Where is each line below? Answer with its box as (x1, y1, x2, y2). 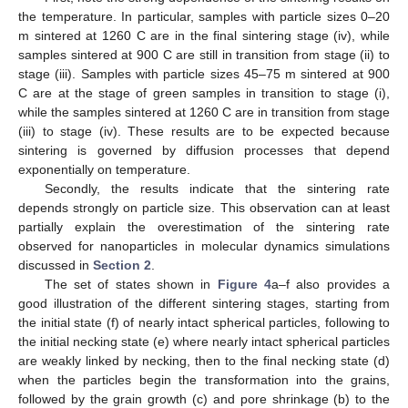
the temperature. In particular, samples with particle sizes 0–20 (18, 27, 383, 43)
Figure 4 (217, 295, 271, 311)
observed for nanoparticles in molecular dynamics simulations (18, 257, 390, 272)
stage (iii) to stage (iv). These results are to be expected (18, 142, 390, 158)
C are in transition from (246, 123, 391, 138)
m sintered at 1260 (18, 46, 135, 62)
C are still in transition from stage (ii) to (167, 66, 391, 81)
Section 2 (93, 276, 151, 291)
